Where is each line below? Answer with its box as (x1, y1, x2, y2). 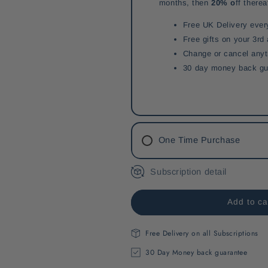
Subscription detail (150, 166, 227, 176)
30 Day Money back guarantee (145, 246, 248, 258)
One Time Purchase (158, 135, 240, 145)
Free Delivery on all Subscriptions (145, 227, 258, 239)
